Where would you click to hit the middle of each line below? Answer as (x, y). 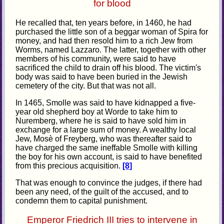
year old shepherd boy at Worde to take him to (97, 111)
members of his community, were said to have (96, 58)
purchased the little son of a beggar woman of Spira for (112, 31)
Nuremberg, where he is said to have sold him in (101, 120)
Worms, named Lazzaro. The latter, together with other (111, 49)
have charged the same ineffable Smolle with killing (107, 147)
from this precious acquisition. (69, 165)
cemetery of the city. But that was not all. (86, 85)
